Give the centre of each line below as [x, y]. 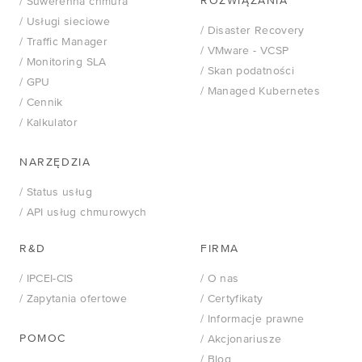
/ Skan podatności [247, 71]
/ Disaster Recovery [253, 30]
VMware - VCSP [248, 51]
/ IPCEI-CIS [46, 278]
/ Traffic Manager [63, 42]
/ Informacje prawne [253, 319]
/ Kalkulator [49, 122]
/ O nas [220, 278]
